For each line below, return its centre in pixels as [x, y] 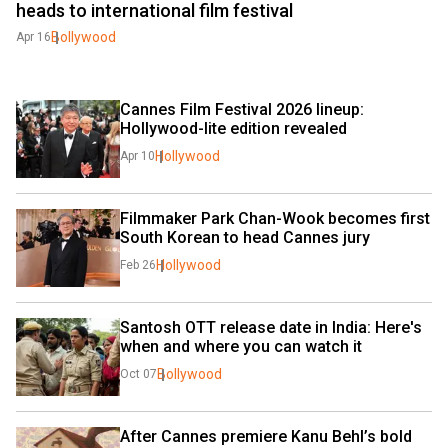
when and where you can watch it [241, 346]
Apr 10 [137, 156]
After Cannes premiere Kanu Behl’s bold [266, 436]
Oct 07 [138, 374]
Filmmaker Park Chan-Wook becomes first [275, 218]
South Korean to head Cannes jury [245, 237]
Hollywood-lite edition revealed [233, 128]
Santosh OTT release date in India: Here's [271, 327]
